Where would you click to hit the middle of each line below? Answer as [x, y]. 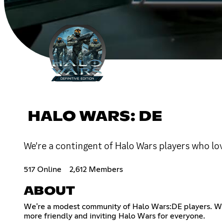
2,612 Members [96, 169]
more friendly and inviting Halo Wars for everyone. [114, 216]
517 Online [43, 169]
